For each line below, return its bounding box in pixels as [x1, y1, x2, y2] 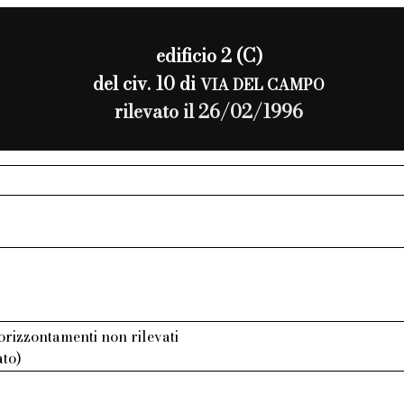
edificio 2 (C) [155, 41, 262, 69]
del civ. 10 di [93, 69, 201, 97]
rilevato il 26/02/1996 [115, 96, 304, 125]
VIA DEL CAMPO [200, 72, 326, 96]
